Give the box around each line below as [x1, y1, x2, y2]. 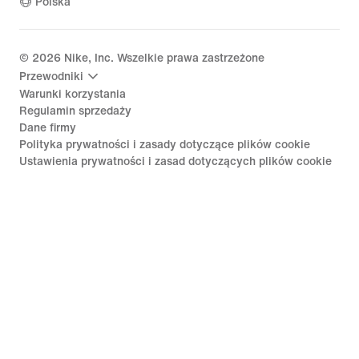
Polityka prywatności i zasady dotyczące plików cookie [19, 139, 310, 151]
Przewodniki [19, 70, 83, 83]
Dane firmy [19, 122, 76, 135]
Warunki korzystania [19, 88, 126, 101]
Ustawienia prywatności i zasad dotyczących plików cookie [19, 155, 332, 168]
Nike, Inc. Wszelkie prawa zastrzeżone [61, 52, 264, 65]
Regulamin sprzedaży [19, 105, 131, 118]
